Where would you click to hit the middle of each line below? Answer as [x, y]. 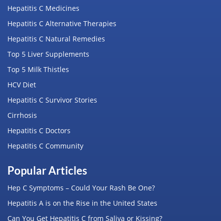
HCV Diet [22, 84]
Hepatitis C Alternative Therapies [62, 23]
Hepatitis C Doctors [39, 130]
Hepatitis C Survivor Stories [52, 100]
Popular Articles [47, 170]
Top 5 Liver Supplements [48, 54]
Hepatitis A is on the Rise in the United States [82, 203]
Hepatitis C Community [45, 146]
